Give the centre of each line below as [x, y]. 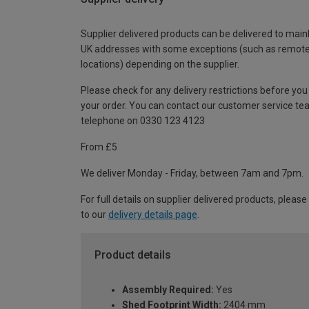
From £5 [99, 147]
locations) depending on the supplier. [160, 64]
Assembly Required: [168, 289]
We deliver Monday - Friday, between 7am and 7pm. [192, 173]
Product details [133, 255]
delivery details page [153, 215]
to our [94, 215]
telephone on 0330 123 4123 [143, 121]
